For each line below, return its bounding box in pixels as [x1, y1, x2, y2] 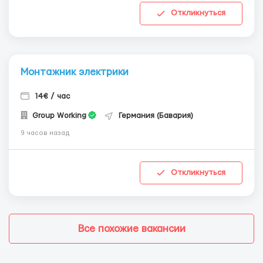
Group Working [30, 111, 86, 120]
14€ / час [35, 92, 70, 100]
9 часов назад [21, 129, 70, 136]
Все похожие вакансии [77, 224, 186, 234]
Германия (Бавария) [119, 111, 193, 120]
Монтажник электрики [21, 66, 129, 77]
